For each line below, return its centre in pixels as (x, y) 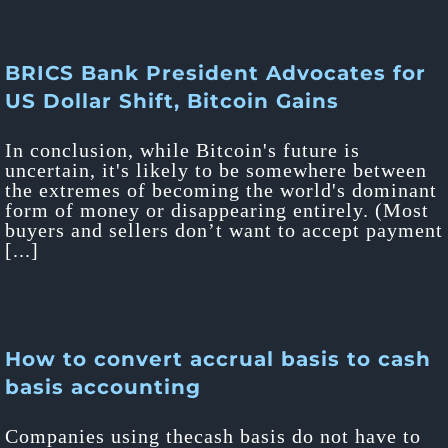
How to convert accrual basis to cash (218, 359)
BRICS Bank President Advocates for (215, 73)
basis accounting (103, 387)
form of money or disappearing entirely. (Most (217, 210)
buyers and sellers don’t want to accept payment (224, 230)
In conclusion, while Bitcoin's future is (182, 150)
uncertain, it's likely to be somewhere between (216, 170)
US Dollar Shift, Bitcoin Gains (172, 101)
